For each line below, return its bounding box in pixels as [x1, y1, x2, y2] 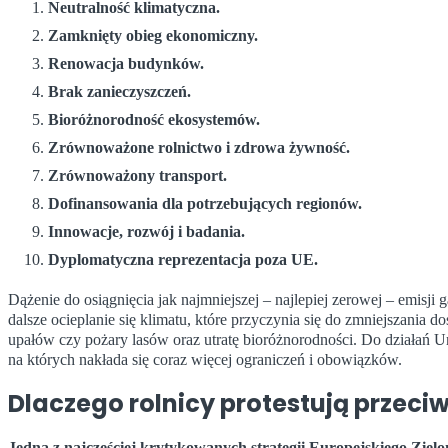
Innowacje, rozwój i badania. [48, 223, 245, 241]
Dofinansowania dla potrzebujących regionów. [48, 195, 362, 213]
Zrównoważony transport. [48, 167, 227, 185]
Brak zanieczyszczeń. [48, 83, 191, 101]
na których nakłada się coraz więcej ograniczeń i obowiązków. [8, 351, 402, 369]
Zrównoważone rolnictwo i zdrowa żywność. [48, 139, 350, 157]
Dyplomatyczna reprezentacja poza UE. [48, 251, 318, 269]
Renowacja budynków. [48, 55, 204, 73]
